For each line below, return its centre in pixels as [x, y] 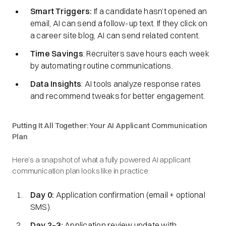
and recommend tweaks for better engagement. [118, 96]
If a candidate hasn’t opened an [150, 11]
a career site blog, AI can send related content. [115, 35]
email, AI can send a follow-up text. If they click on [119, 23]
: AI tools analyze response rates [141, 84]
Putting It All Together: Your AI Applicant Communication [110, 125]
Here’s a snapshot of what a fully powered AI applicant [101, 160]
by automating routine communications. [102, 66]
